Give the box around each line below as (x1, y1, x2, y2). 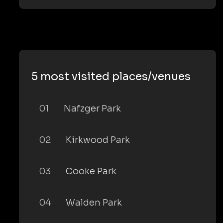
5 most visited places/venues (31, 69, 191, 83)
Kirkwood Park (66, 134, 130, 145)
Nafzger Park (64, 103, 121, 114)
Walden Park (66, 197, 122, 208)
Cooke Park (66, 165, 116, 177)
